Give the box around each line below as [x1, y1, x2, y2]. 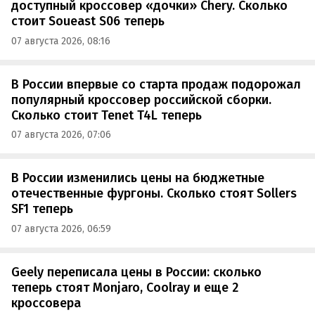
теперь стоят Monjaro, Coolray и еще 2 [11, 279, 238, 295]
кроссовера [11, 295, 81, 311]
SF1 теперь [11, 201, 73, 217]
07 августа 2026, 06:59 [11, 222, 111, 235]
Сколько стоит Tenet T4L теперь [11, 107, 202, 123]
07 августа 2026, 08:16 [11, 34, 110, 47]
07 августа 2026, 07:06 [11, 129, 111, 141]
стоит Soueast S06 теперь [11, 13, 165, 30]
